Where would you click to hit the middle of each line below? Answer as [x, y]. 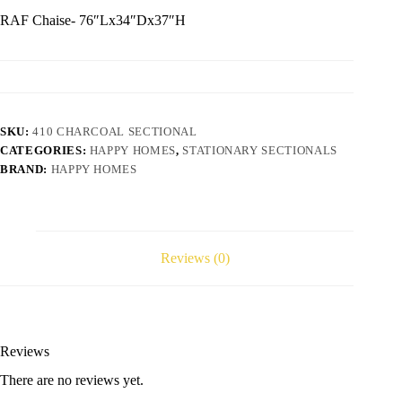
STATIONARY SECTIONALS [260, 151]
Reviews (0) [195, 258]
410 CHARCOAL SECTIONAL [115, 132]
